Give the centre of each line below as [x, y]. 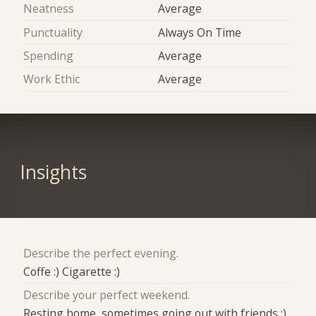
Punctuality [53, 32]
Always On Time [200, 32]
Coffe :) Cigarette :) [72, 271]
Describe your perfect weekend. [107, 295]
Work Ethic [52, 79]
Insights [53, 172]
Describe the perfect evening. [101, 253]
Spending [49, 56]
